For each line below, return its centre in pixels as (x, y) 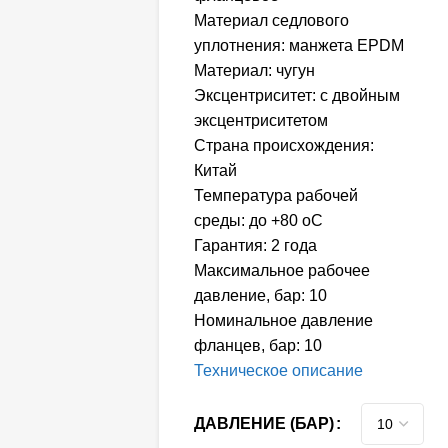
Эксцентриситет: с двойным (297, 96)
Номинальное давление (284, 321)
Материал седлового (272, 21)
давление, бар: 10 (261, 296)
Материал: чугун (255, 71)
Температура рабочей (276, 196)
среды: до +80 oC (259, 221)
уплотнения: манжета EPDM (299, 46)
